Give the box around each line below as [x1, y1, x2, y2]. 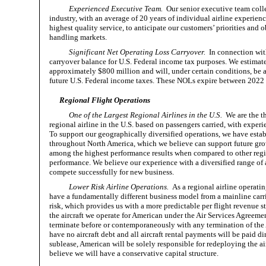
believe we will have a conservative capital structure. [49, 249, 218, 258]
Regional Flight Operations [59, 96, 150, 105]
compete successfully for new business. [49, 167, 174, 177]
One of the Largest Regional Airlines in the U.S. [69, 110, 223, 120]
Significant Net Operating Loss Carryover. [69, 47, 206, 57]
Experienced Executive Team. [69, 4, 163, 14]
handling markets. [49, 33, 107, 42]
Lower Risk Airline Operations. [69, 182, 169, 192]
